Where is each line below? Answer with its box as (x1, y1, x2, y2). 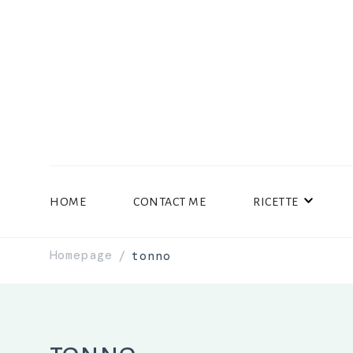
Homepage (50, 247, 113, 264)
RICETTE (253, 195, 299, 208)
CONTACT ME (133, 195, 206, 208)
